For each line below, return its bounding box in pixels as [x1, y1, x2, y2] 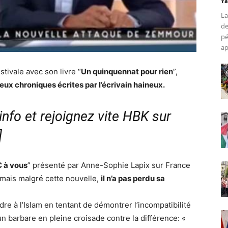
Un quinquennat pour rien [81, 67, 173, 77]
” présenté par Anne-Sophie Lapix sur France [27, 160, 190, 170]
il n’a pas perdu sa [101, 174, 165, 184]
